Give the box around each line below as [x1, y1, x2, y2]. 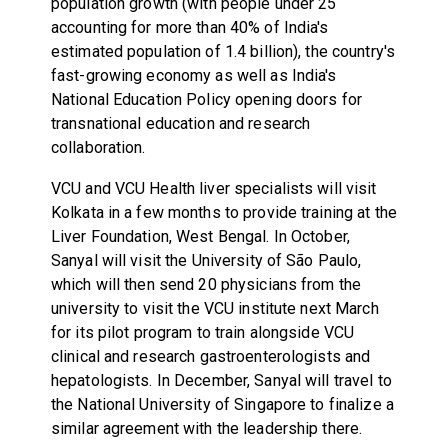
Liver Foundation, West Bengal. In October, [50, 226, 350, 246]
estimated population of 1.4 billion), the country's [50, 41, 396, 61]
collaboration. [50, 137, 146, 157]
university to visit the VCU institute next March [50, 298, 379, 318]
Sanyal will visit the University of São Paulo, [50, 250, 362, 270]
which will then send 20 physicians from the [50, 274, 362, 294]
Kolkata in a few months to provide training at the [50, 202, 397, 222]
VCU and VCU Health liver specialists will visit [50, 178, 377, 198]
